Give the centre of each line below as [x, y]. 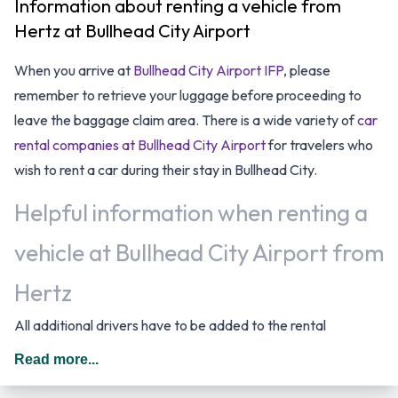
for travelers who [319, 145]
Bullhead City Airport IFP [208, 70]
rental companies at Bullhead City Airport [140, 145]
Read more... [56, 359]
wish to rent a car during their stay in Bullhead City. [166, 170]
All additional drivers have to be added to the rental [170, 325]
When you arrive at [74, 70]
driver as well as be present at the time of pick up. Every [183, 375]
